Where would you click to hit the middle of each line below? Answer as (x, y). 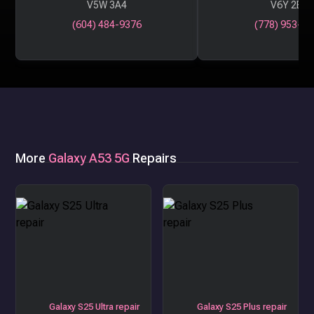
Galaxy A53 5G (89, 158)
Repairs (153, 158)
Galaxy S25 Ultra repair (94, 306)
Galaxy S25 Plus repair (241, 306)
